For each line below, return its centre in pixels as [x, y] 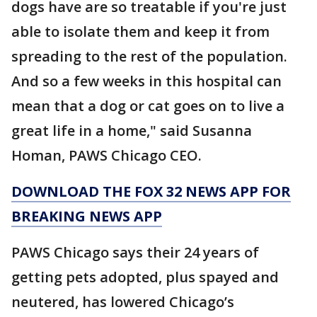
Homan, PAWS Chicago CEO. [106, 155]
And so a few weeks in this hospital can [146, 81]
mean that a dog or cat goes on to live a [148, 106]
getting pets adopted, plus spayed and [145, 277]
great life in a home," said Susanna [132, 131]
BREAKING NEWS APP [87, 216]
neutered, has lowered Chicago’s [123, 302]
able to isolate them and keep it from [140, 31]
